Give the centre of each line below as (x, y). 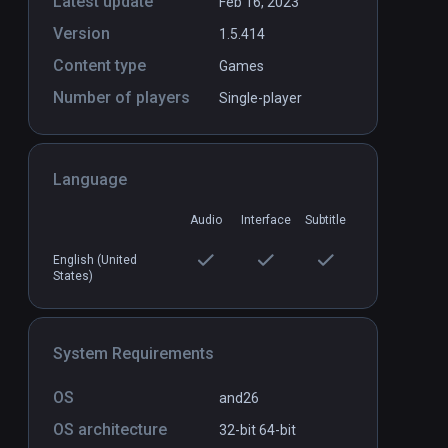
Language (90, 180)
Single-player (260, 98)
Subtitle (325, 220)
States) (73, 276)
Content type (99, 66)
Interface (265, 220)
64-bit (277, 430)
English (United (95, 260)
